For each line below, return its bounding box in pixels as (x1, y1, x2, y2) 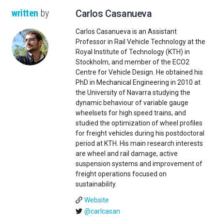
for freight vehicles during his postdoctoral (76, 129, 204, 137)
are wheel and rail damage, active (76, 149, 178, 157)
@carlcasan (84, 207, 120, 215)
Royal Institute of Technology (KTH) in (76, 47, 190, 56)
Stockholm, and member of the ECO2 (76, 58, 189, 66)
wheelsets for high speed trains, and (76, 108, 186, 117)
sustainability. (76, 180, 117, 188)
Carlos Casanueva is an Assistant (76, 27, 177, 35)
